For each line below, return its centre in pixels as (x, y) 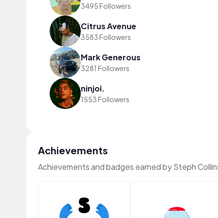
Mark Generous (111, 57)
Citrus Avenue (109, 26)
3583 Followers (106, 37)
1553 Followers (105, 99)
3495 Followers (106, 6)
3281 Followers (105, 68)
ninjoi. (93, 88)
